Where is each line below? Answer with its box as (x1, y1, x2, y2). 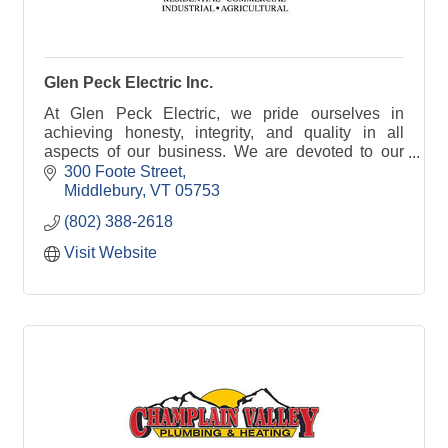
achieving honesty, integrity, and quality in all (44, 124, 404, 142)
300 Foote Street (64, 162, 182, 180)
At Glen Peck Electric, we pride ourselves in (44, 105, 404, 123)
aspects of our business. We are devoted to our (44, 143, 404, 161)
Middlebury (64, 181, 142, 199)
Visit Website (64, 243, 157, 261)
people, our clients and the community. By (44, 162, 404, 180)
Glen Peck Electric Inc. (44, 74, 213, 92)
